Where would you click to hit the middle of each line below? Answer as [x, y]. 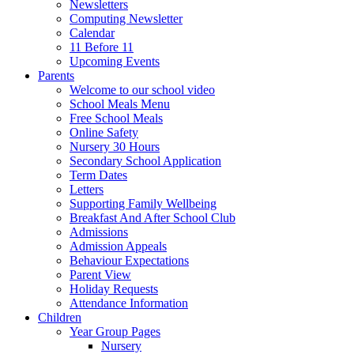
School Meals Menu [120, 104]
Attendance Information [129, 303]
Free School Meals [116, 119]
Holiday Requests [114, 289]
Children [60, 318]
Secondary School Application [145, 161]
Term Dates [98, 175]
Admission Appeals [118, 247]
